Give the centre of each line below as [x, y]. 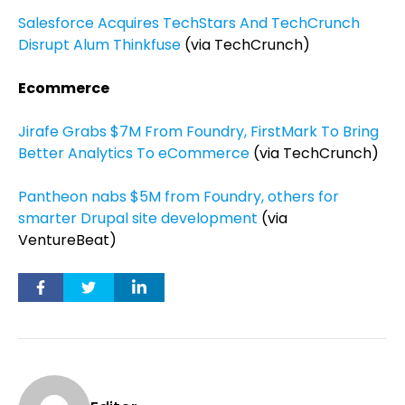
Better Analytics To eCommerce [134, 153]
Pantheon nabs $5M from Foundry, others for [179, 197]
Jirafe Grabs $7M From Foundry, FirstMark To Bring [198, 132]
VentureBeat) [67, 240]
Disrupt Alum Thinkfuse [99, 45]
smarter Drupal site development [138, 218]
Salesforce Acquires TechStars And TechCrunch [189, 23]
